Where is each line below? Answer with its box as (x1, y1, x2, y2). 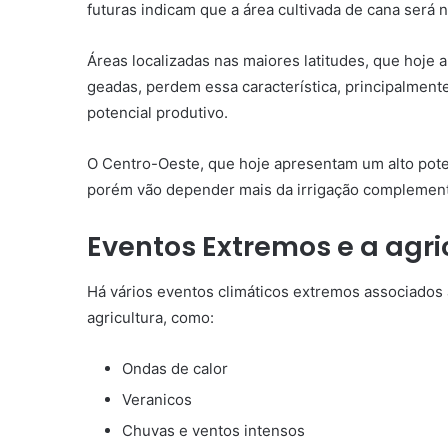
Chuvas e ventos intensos (122, 420, 305, 440)
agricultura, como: (87, 307, 214, 327)
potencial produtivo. (87, 103, 228, 123)
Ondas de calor (122, 358, 228, 378)
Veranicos (122, 389, 192, 409)
